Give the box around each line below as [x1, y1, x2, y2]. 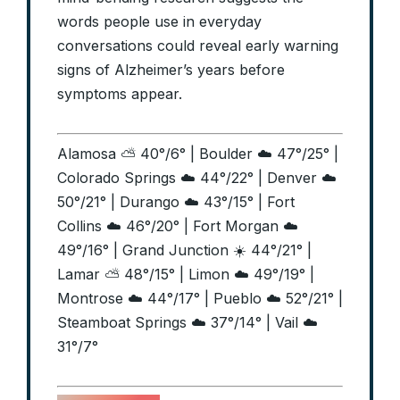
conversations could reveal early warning [57, 37, 338, 55]
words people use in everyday [57, 12, 262, 31]
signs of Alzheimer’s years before [57, 61, 285, 79]
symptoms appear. [57, 85, 182, 104]
